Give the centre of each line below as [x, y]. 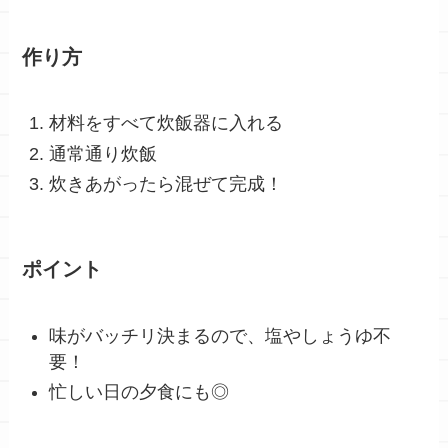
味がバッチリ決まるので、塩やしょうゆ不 [220, 335]
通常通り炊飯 [103, 153]
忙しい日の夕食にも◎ [139, 392]
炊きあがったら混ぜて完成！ [166, 184]
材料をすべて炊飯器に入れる [166, 123]
